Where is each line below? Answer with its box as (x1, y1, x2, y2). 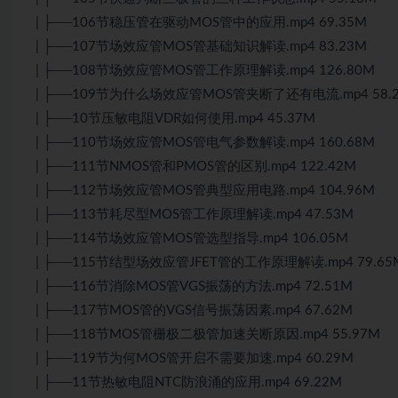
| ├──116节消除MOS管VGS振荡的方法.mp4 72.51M (36, 279, 353, 293)
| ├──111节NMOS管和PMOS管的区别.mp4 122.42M (36, 159, 356, 173)
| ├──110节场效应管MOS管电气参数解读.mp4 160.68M (36, 135, 375, 149)
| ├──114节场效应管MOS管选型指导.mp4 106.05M (36, 231, 348, 245)
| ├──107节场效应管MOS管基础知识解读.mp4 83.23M (36, 39, 367, 53)
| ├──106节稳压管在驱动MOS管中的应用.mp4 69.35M (36, 15, 367, 29)
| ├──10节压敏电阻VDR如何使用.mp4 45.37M (36, 111, 315, 125)
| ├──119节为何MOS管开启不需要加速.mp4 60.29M (36, 351, 354, 365)
